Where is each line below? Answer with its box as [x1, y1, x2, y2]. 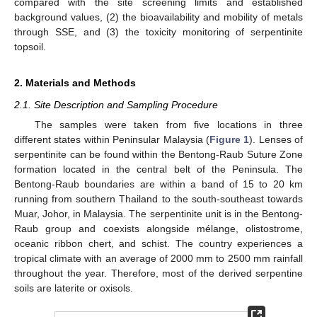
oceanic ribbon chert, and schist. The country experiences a [14, 238, 303, 249]
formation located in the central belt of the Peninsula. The [14, 163, 303, 175]
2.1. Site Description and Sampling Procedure [14, 98, 218, 110]
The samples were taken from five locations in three [34, 119, 303, 130]
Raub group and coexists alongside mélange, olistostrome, [14, 223, 303, 234]
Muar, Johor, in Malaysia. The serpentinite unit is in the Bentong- [14, 208, 303, 219]
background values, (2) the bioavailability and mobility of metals [14, 11, 303, 23]
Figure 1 [209, 134, 250, 145]
